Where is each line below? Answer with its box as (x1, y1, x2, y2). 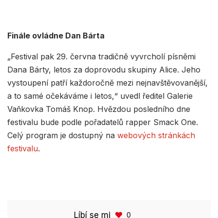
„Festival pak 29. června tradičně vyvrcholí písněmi (7, 51, 196, 61)
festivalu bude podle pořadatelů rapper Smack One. (7, 117, 198, 127)
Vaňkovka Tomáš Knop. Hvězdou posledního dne (7, 104, 190, 114)
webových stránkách (117, 130, 195, 140)
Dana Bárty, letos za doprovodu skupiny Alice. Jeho (7, 64, 200, 74)
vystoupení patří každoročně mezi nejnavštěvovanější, (7, 77, 208, 88)
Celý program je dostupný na (7, 130, 117, 140)
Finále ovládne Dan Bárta (7, 30, 105, 40)
